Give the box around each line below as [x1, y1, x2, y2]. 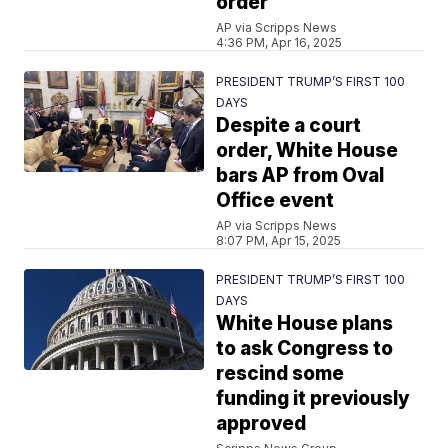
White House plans [216, 312, 394, 335]
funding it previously [216, 387, 411, 410]
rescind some [216, 362, 345, 385]
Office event [216, 189, 335, 212]
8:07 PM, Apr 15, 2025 [216, 233, 342, 248]
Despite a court [216, 114, 362, 137]
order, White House [216, 139, 399, 162]
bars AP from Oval [216, 164, 385, 187]
